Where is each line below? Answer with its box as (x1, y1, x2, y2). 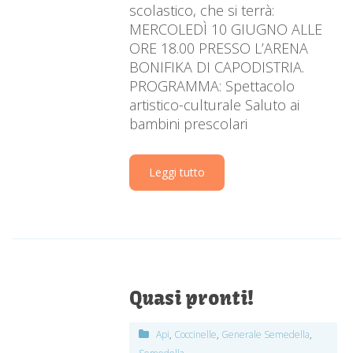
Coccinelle (174, 328, 217, 342)
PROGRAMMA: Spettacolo (129, 76, 295, 96)
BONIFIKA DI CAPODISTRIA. (129, 58, 305, 77)
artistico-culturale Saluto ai (129, 95, 300, 115)
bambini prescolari (129, 114, 248, 134)
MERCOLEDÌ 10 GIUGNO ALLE (129, 20, 323, 39)
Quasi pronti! (129, 286, 255, 310)
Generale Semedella (221, 328, 310, 342)
